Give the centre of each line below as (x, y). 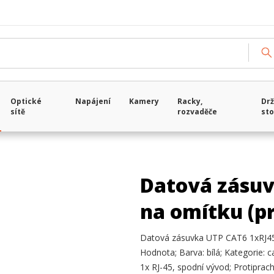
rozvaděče (198, 112)
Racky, (190, 101)
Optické (26, 101)
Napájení (93, 101)
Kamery (144, 101)
